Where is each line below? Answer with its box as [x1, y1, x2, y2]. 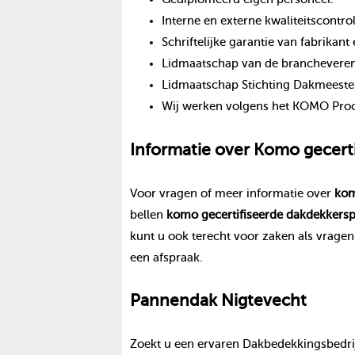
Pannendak [129, 291, 221, 311]
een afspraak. [129, 250, 203, 264]
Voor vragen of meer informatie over [129, 186, 334, 200]
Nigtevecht [220, 291, 307, 311]
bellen [129, 208, 166, 221]
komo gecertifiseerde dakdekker [166, 208, 343, 221]
